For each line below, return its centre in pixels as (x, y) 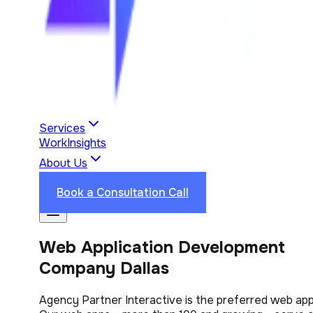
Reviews (112, 178)
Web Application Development (162, 247)
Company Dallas (104, 268)
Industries (65, 178)
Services (62, 128)
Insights (87, 143)
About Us (63, 163)
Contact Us (164, 178)
